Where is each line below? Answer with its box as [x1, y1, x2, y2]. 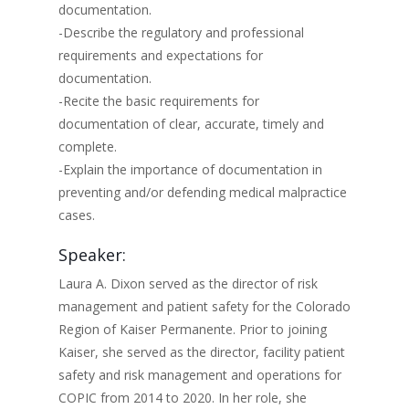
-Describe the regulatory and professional [58, 24, 304, 41]
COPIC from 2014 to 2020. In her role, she [58, 389, 307, 406]
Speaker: [58, 244, 126, 266]
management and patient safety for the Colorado [58, 298, 351, 315]
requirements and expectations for [58, 47, 263, 64]
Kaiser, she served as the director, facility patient [58, 343, 345, 361]
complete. [58, 138, 117, 155]
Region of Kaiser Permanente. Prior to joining [58, 320, 327, 338]
